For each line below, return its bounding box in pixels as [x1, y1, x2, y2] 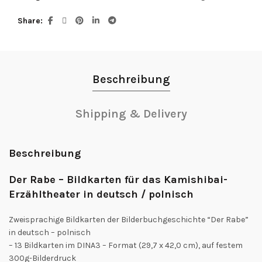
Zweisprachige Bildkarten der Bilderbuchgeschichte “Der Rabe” [9, 215, 249, 225]
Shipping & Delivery [75, 107, 187, 121]
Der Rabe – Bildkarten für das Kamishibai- [9, 173, 227, 187]
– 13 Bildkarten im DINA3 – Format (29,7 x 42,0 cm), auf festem [9, 240, 243, 251]
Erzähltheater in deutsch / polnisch [9, 188, 194, 201]
